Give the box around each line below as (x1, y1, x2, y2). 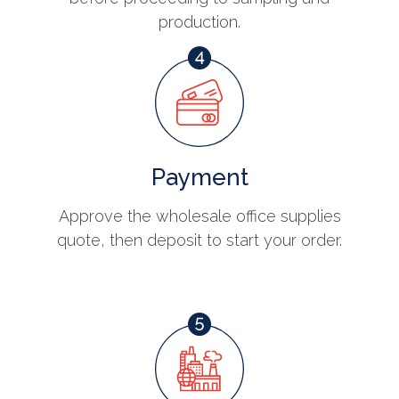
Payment (151, 164, 248, 191)
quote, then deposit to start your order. (57, 231, 342, 250)
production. (159, 12, 240, 32)
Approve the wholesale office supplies (58, 207, 341, 226)
